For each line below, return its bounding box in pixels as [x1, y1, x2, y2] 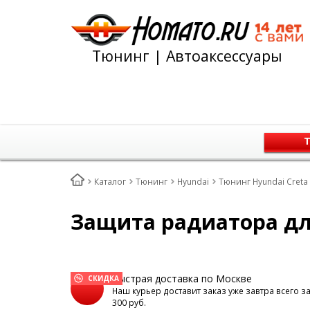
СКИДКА [88, 273, 119, 283]
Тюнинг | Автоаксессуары [92, 46, 282, 66]
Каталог [94, 176, 126, 188]
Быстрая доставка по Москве [112, 272, 252, 285]
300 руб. [112, 297, 146, 309]
